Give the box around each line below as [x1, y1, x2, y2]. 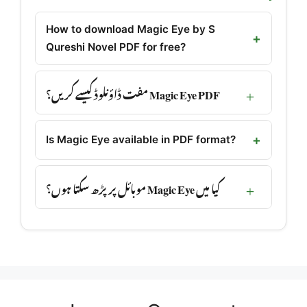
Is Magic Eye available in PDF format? [46, 133, 236, 147]
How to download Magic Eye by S [46, 23, 215, 36]
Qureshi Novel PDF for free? [46, 40, 186, 54]
